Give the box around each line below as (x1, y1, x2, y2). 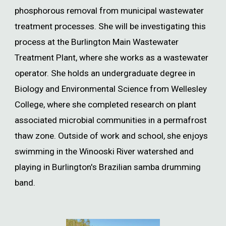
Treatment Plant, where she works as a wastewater (15, 52, 209, 63)
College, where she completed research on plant (15, 99, 197, 110)
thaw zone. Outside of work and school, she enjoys (15, 131, 208, 141)
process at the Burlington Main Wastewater (15, 37, 179, 47)
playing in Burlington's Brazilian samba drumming (15, 162, 201, 173)
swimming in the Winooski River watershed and (15, 146, 194, 157)
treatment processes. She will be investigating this (15, 21, 206, 32)
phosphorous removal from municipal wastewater (15, 6, 204, 16)
